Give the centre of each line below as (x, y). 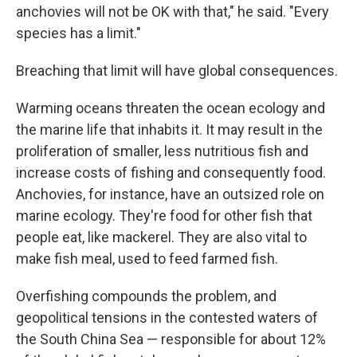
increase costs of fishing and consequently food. (171, 173)
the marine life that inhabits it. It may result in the (169, 129)
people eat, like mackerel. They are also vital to (161, 237)
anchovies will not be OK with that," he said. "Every (173, 12)
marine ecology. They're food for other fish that (164, 216)
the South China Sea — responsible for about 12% (171, 339)
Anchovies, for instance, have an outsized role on (170, 194)
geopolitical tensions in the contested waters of (167, 318)
